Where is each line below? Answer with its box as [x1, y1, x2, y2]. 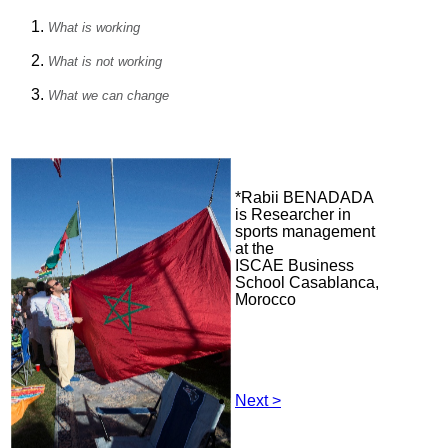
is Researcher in [235, 206, 351, 224]
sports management [235, 223, 375, 241]
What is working [48, 19, 144, 35]
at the [235, 240, 274, 258]
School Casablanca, [235, 274, 379, 292]
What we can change [48, 87, 173, 103]
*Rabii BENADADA [235, 189, 373, 207]
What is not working [48, 53, 166, 69]
